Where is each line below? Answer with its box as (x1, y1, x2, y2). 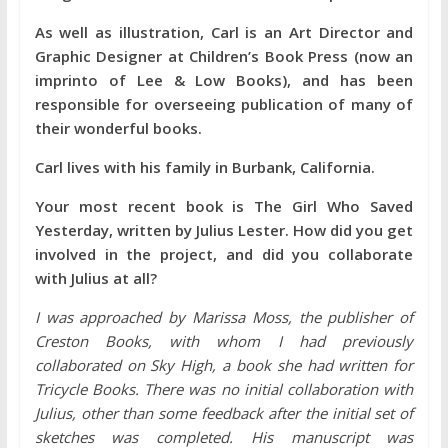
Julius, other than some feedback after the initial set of (34, 403, 414, 423)
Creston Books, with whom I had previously (34, 331, 414, 351)
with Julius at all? (34, 268, 157, 288)
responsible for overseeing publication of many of (34, 94, 414, 114)
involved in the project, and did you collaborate (34, 244, 414, 264)
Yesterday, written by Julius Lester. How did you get (34, 220, 414, 240)
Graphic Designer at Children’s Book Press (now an (34, 46, 414, 66)
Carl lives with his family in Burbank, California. (34, 157, 375, 177)
